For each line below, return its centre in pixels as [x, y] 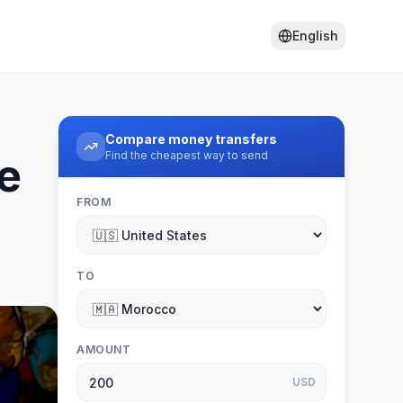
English [315, 36]
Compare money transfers [191, 139]
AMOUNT [104, 349]
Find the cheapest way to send [187, 155]
